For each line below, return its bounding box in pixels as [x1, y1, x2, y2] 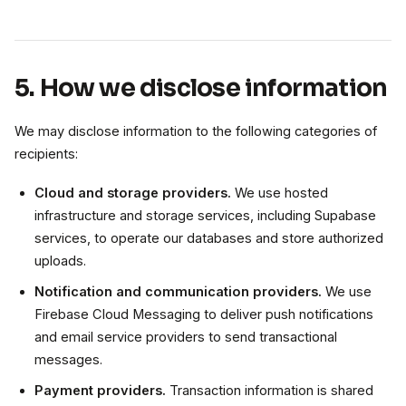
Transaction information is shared [166, 382, 373, 399]
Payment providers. [34, 382, 166, 399]
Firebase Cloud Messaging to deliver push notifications [34, 306, 373, 323]
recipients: [14, 146, 78, 162]
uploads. [34, 253, 86, 269]
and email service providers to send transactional [34, 329, 337, 345]
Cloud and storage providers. [34, 185, 231, 201]
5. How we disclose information [14, 72, 388, 103]
